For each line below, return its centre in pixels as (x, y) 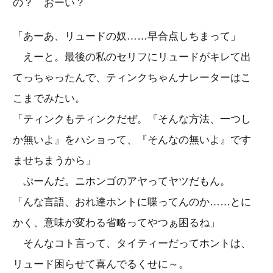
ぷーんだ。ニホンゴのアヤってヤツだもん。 (122, 181)
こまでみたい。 (49, 98)
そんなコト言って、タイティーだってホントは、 (132, 243)
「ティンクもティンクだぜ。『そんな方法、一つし (132, 119)
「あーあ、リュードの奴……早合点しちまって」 (127, 36)
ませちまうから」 (54, 160)
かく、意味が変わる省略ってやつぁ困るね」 (116, 222)
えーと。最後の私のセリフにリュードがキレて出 (132, 57)
